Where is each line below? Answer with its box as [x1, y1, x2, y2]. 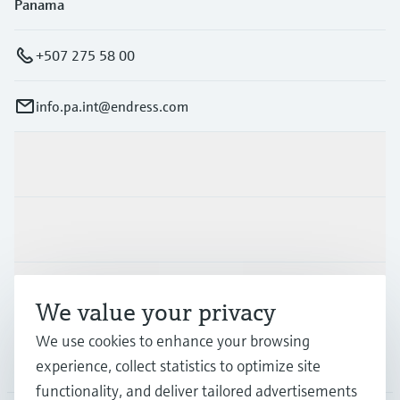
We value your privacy [36, 296, 276, 328]
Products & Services [14, 154, 137, 173]
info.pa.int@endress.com [36, 96, 188, 115]
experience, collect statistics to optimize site [36, 355, 321, 376]
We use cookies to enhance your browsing [36, 330, 310, 351]
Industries [14, 220, 77, 238]
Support [14, 285, 64, 304]
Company [14, 350, 73, 369]
